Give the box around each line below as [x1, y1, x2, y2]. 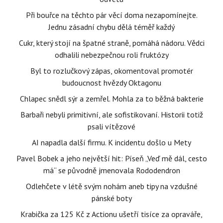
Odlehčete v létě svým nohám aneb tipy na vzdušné [25, 181, 198, 192]
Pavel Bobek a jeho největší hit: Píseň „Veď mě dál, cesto [16, 153, 207, 164]
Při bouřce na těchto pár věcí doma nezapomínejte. [25, 10, 198, 20]
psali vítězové [88, 121, 135, 132]
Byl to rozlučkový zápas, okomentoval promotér [30, 66, 193, 76]
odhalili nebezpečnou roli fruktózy [54, 50, 169, 60]
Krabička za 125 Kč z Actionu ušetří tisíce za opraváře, [20, 209, 203, 220]
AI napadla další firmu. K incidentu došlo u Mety [32, 137, 191, 148]
